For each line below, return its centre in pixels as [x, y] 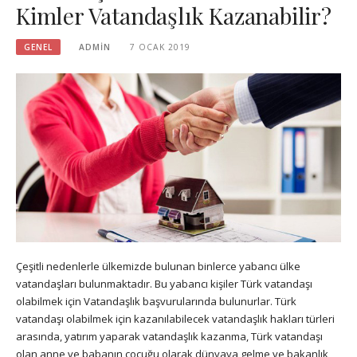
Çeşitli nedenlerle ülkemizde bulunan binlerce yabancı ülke [158, 267]
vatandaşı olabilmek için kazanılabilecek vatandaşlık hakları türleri [175, 319]
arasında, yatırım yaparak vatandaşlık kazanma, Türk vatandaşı [169, 337]
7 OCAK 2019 [160, 47]
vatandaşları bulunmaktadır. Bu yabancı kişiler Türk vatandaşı [164, 284]
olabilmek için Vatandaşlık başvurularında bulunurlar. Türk [156, 302]
